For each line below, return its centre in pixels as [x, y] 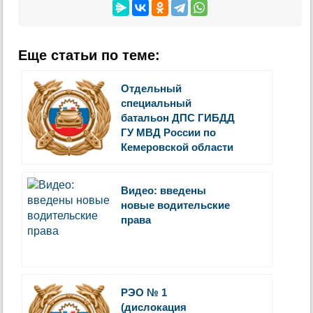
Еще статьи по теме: [89, 55]
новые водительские [176, 205]
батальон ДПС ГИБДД [178, 117]
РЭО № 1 [144, 292]
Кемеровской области [177, 147]
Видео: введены [164, 190]
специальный [156, 103]
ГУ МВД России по [169, 132]
